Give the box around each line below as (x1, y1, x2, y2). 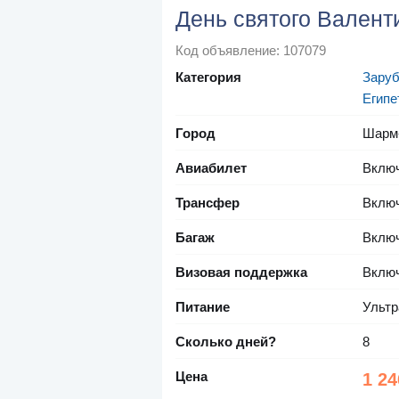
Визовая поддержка (175, 265, 307, 281)
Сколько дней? (175, 334, 276, 350)
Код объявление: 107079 (175, 43, 326, 59)
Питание (175, 299, 230, 315)
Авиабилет (175, 160, 247, 176)
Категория (175, 69, 241, 85)
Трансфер (175, 195, 240, 211)
